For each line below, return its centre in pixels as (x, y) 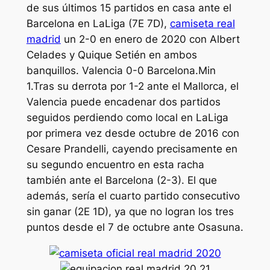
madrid (43, 39)
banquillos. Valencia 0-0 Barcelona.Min (121, 71)
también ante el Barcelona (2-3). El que (121, 181)
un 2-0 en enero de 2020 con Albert (150, 39)
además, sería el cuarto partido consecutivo (133, 196)
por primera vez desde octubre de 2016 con (133, 133)
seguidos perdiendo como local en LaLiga (127, 118)
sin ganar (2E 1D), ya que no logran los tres (130, 212)
